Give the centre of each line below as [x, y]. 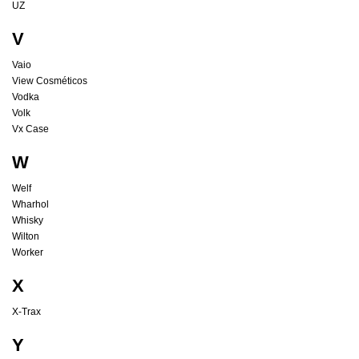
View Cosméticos [50, 81]
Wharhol [30, 205]
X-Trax [26, 312]
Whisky [28, 221]
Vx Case [30, 129]
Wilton [26, 237]
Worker [28, 253]
